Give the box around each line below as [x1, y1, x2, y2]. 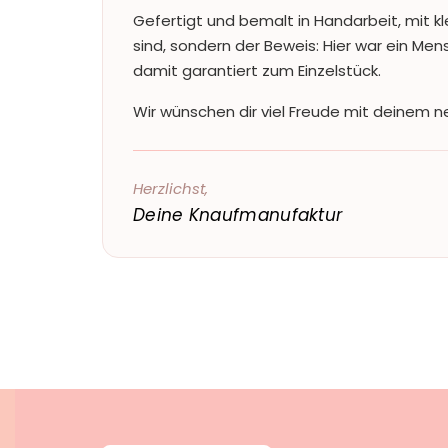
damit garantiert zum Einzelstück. [133, 60, 381, 81]
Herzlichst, [133, 177, 208, 199]
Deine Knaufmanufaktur [133, 202, 343, 227]
